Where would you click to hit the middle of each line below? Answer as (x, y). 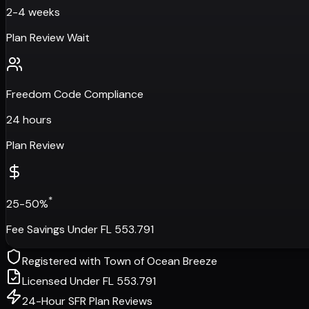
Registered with (63, 261)
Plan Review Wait (48, 37)
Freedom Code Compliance (75, 94)
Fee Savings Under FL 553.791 (80, 230)
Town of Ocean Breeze (160, 261)
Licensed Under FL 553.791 (89, 281)
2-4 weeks (33, 12)
